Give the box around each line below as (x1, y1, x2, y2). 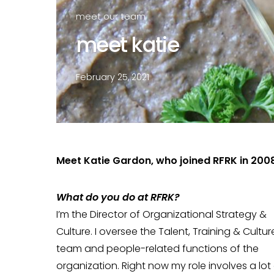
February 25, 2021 (76, 71, 149, 83)
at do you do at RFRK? (73, 190, 180, 204)
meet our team (76, 10, 146, 23)
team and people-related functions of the (56, 242, 259, 256)
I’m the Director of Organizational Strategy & (56, 207, 267, 221)
